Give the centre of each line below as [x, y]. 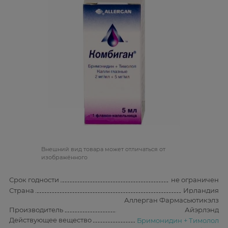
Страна [22, 190]
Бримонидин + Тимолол [178, 220]
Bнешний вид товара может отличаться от [103, 149]
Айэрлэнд [202, 210]
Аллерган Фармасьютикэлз [172, 200]
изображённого [64, 158]
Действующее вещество [50, 220]
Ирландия [201, 191]
